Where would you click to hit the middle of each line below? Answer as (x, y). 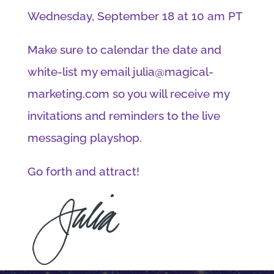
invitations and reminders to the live (124, 115)
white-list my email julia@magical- (120, 71)
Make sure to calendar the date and (124, 49)
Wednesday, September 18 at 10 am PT (135, 16)
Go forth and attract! (83, 171)
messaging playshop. (84, 137)
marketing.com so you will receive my (128, 93)
